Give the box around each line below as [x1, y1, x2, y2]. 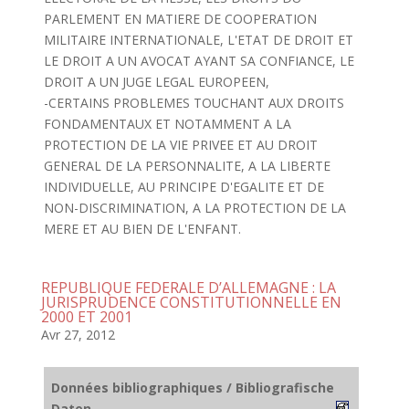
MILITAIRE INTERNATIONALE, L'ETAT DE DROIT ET [43, 31, 353, 48]
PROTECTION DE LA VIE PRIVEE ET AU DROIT [43, 136, 318, 153]
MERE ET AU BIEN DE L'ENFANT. [43, 220, 241, 237]
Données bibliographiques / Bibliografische [51, 379, 334, 396]
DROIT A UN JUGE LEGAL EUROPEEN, [43, 73, 269, 90]
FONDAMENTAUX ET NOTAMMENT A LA [43, 115, 291, 132]
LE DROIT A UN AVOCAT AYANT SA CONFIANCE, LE [43, 52, 354, 69]
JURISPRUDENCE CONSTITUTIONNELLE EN [40, 292, 341, 312]
